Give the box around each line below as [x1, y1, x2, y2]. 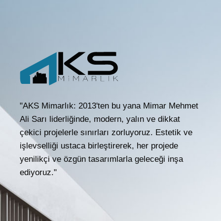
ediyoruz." [20, 167, 57, 177]
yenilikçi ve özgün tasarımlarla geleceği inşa [20, 154, 183, 164]
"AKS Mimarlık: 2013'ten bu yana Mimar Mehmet [20, 101, 198, 110]
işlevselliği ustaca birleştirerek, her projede [20, 141, 178, 150]
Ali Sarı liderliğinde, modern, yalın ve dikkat [20, 114, 180, 124]
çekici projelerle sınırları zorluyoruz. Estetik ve [20, 127, 192, 137]
